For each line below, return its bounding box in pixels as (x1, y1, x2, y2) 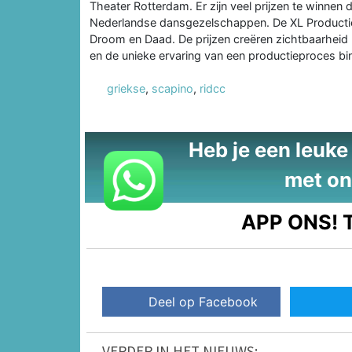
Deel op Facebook (148, 294, 258, 310)
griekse (107, 81, 145, 95)
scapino (152, 81, 193, 95)
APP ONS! (241, 209, 339, 234)
